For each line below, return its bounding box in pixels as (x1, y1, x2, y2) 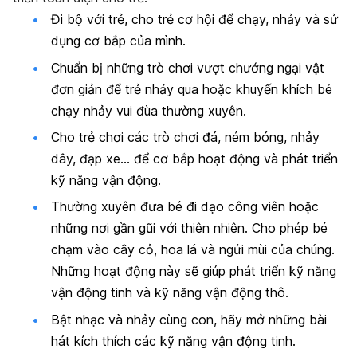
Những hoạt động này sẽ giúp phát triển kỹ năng (51, 263, 336, 280)
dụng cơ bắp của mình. (51, 33, 186, 49)
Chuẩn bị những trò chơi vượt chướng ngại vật (51, 59, 324, 76)
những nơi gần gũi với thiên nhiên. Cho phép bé (51, 220, 328, 237)
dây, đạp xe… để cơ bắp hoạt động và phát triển (51, 150, 338, 167)
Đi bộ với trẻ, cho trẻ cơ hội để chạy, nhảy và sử (51, 11, 338, 28)
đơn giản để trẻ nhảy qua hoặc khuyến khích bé (51, 80, 332, 97)
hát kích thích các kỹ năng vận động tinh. (51, 332, 296, 349)
